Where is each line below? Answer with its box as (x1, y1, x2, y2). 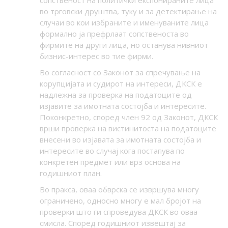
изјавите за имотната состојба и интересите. (39, 101, 206, 111)
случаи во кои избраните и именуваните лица (39, 17, 209, 28)
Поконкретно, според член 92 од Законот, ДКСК (39, 112, 218, 123)
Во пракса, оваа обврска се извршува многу (39, 184, 199, 195)
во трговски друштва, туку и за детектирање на (39, 6, 217, 17)
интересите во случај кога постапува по (39, 146, 185, 156)
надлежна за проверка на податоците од (39, 90, 192, 100)
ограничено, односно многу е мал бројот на (39, 195, 201, 206)
